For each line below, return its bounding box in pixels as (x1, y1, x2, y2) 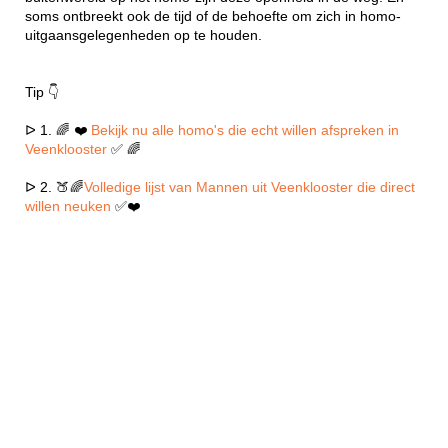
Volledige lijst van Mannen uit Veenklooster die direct (84, 179, 415, 195)
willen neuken (25, 198, 115, 214)
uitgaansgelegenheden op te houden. (25, 27, 262, 43)
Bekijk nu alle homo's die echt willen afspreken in (91, 122, 399, 138)
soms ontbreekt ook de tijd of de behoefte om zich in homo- (25, 8, 401, 24)
